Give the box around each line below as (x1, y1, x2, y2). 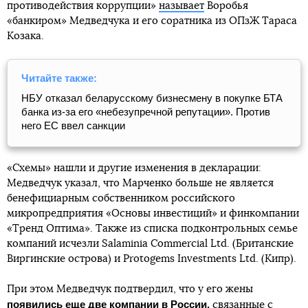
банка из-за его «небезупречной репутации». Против (21, 105, 270, 118)
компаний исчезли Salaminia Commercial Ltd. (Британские (7, 238, 294, 249)
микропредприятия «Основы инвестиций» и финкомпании (7, 208, 299, 219)
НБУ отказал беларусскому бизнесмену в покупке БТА (21, 91, 283, 104)
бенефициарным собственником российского (7, 192, 235, 203)
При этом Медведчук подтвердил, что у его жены (7, 283, 253, 294)
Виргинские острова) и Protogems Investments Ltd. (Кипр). (7, 253, 296, 264)
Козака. (7, 30, 44, 41)
